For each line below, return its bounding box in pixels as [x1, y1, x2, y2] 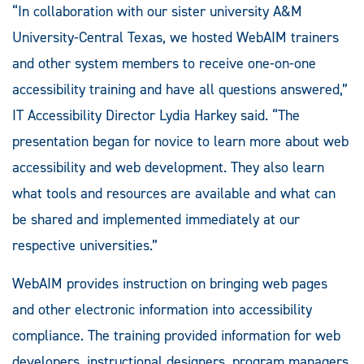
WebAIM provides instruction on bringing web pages [12, 273, 327, 293]
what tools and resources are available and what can [12, 183, 336, 203]
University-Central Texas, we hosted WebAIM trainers [12, 27, 339, 47]
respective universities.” [12, 235, 158, 255]
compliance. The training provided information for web [12, 325, 340, 345]
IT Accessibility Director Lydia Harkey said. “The [12, 105, 300, 125]
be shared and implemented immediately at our [12, 209, 300, 229]
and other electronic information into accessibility [12, 299, 312, 319]
